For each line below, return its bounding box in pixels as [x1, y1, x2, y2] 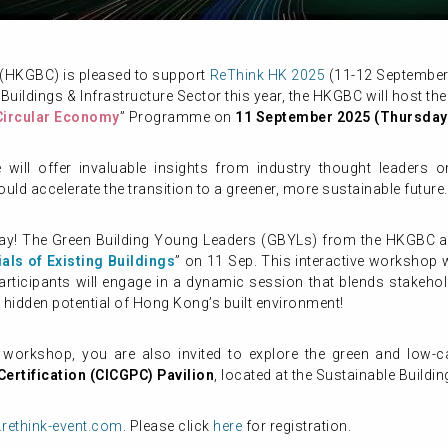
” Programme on [119, 109, 235, 125]
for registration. [242, 418, 351, 434]
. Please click [122, 418, 213, 434]
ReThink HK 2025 [209, 67, 326, 83]
